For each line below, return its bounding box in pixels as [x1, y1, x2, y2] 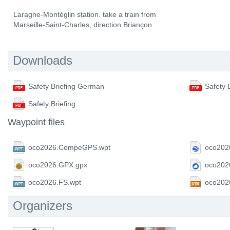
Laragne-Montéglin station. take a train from [13, 10, 156, 18]
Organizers [13, 199, 72, 213]
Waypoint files [8, 117, 65, 127]
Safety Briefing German [28, 82, 104, 90]
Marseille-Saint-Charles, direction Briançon [13, 21, 152, 29]
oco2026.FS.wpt [28, 178, 81, 186]
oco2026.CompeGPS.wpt [28, 143, 110, 151]
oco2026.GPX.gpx [28, 161, 87, 169]
